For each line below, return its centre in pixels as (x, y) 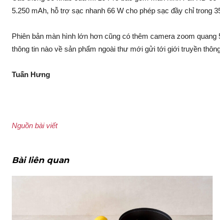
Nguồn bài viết (35, 126)
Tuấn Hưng (31, 75)
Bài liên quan (41, 160)
